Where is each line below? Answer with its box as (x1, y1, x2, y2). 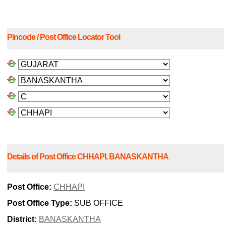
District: (7, 215, 37, 224)
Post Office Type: (7, 199, 72, 208)
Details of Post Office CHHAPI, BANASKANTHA (7, 152, 168, 161)
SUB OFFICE (72, 199, 123, 208)
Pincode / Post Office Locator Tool (7, 33, 120, 42)
